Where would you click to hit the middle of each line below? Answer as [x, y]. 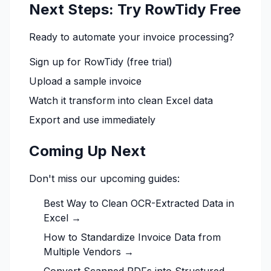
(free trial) [148, 62]
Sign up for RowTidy [76, 62]
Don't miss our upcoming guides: [104, 178]
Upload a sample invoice [85, 81]
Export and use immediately [92, 120]
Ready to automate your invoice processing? [132, 37]
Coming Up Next [87, 151]
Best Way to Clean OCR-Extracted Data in [139, 203]
